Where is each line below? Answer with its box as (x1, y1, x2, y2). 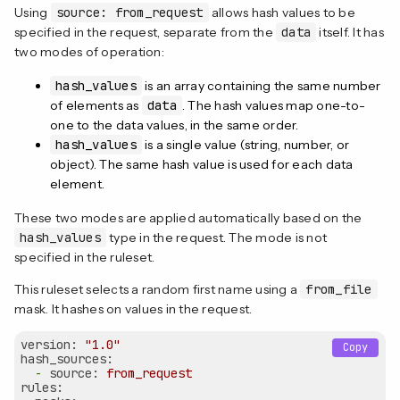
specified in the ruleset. (14, 248, 155, 265)
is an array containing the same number (141, 77, 381, 94)
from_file (305, 280, 372, 297)
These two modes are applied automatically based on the (14, 209, 362, 226)
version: (21, 336, 78, 353)
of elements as (50, 96, 142, 113)
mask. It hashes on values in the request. (14, 300, 253, 317)
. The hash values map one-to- (181, 96, 365, 113)
